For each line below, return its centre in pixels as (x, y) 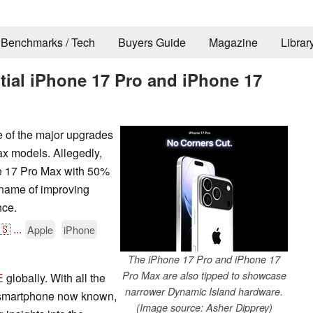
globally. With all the (54, 277)
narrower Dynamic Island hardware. (204, 291)
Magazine (233, 43)
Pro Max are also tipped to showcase (204, 275)
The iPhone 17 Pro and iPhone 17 (204, 259)
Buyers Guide (152, 43)
